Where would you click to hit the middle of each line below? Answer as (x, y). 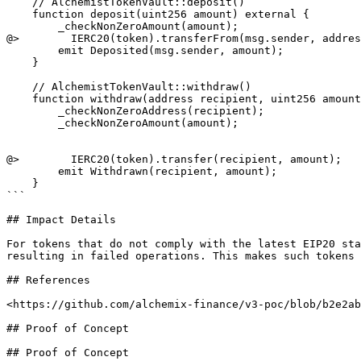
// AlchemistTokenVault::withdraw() (19, 87)
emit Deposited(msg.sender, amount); (32, 50)
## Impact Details (61, 220)
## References (48, 280)
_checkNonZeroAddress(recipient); (32, 111)
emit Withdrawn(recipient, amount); (32, 171)
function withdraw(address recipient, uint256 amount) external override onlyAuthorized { (19, 99)
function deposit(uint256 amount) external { (19, 14)
